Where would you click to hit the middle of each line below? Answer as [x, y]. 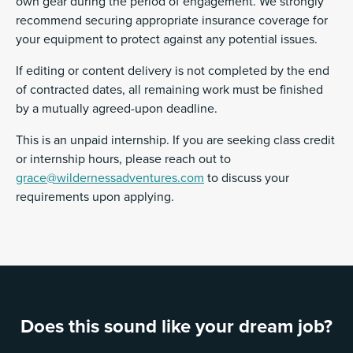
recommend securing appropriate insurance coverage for [172, 21]
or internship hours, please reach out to [123, 160]
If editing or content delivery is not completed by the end [173, 71]
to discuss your [247, 178]
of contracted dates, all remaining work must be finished [169, 90]
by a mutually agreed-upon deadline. [117, 109]
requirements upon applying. [95, 197]
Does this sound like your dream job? [176, 327]
